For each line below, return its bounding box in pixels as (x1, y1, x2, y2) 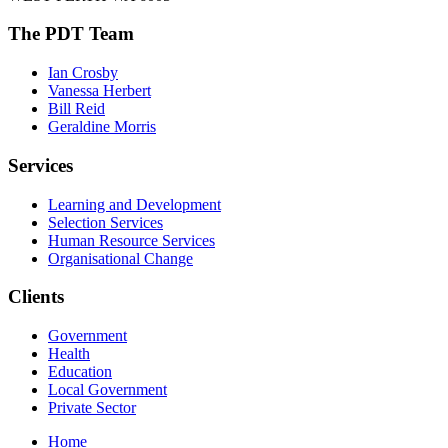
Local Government (48, 381, 167, 399)
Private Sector (48, 399, 136, 417)
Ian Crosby (48, 64, 118, 82)
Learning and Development (48, 195, 221, 213)
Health (48, 345, 90, 363)
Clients (8, 286, 64, 308)
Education (48, 363, 112, 381)
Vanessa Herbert (48, 82, 151, 100)
